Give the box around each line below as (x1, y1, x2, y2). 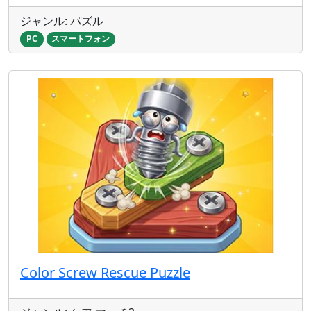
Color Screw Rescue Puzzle (20, 262, 190, 282)
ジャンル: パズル (20, 13, 103, 29)
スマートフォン (51, 33, 110, 45)
